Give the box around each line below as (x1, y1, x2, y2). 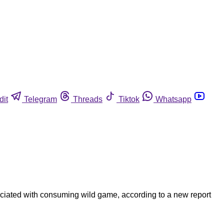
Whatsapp (155, 94, 191, 103)
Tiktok (118, 94, 139, 103)
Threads (73, 94, 102, 103)
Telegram (24, 94, 57, 103)
